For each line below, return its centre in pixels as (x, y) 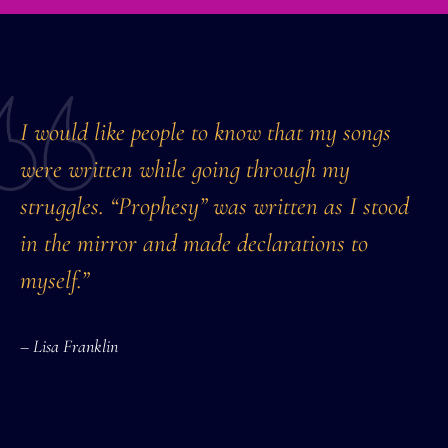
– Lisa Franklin (71, 345)
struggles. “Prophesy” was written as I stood (214, 205)
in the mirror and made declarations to (194, 242)
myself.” (54, 279)
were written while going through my (185, 168)
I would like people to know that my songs (205, 131)
